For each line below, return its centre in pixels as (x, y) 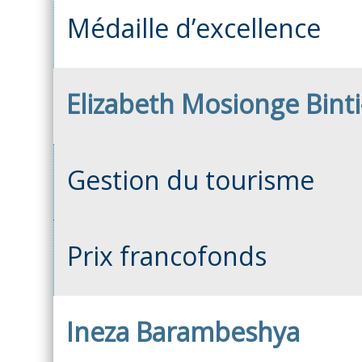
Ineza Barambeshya (183, 331)
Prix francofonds (167, 255)
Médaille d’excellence (194, 27)
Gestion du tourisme (191, 179)
